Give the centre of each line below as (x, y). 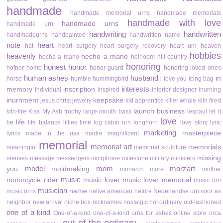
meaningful (22, 148)
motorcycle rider (32, 180)
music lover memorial (157, 180)
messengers (73, 159)
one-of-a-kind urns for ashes (132, 213)
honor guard (107, 68)
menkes (17, 159)
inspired (108, 90)
